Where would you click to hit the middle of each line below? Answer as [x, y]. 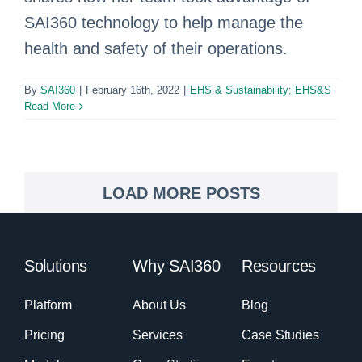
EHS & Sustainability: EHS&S [261, 90]
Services [158, 335]
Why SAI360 [177, 266]
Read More [50, 106]
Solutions [56, 266]
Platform [48, 305]
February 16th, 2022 [133, 90]
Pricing [44, 335]
